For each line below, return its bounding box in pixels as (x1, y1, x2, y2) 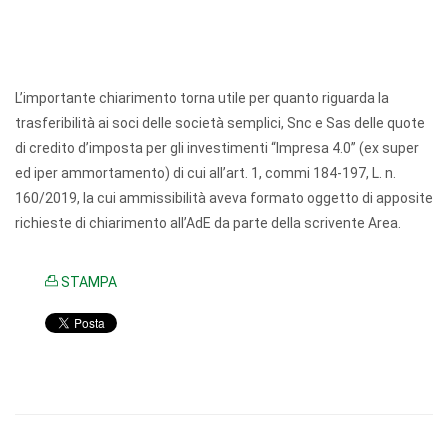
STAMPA (58, 274, 117, 290)
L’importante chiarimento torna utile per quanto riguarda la (15, 90, 389, 106)
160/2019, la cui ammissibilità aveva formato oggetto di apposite (15, 190, 433, 206)
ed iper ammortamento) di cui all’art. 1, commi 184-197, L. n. (15, 165, 396, 181)
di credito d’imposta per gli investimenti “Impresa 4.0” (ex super (15, 140, 419, 156)
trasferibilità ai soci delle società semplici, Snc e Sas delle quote (15, 115, 425, 131)
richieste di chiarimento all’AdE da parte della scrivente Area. (15, 215, 407, 231)
